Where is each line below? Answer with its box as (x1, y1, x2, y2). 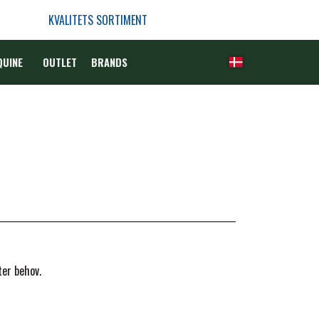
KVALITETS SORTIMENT (48, 11, 147, 28)
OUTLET (42, 55, 77, 70)
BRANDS (90, 55, 127, 70)
